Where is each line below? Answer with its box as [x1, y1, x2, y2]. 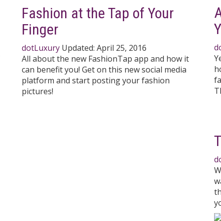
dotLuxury [22, 42, 60, 54]
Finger [22, 21, 58, 38]
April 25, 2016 [97, 42, 147, 54]
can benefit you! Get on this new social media [22, 64, 186, 75]
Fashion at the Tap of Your [22, 4, 174, 22]
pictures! [22, 86, 53, 97]
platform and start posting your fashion [22, 75, 170, 86]
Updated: [62, 42, 97, 54]
